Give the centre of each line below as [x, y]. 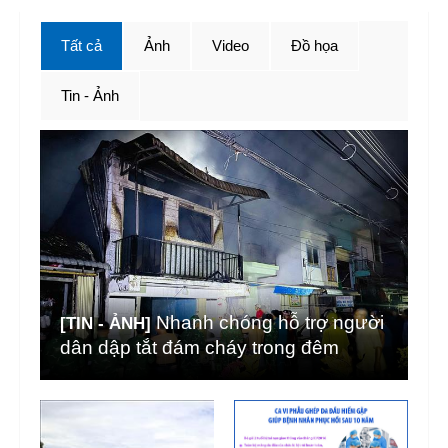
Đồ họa [314, 45]
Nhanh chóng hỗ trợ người [270, 322]
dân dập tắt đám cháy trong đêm [199, 347]
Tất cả [81, 45]
